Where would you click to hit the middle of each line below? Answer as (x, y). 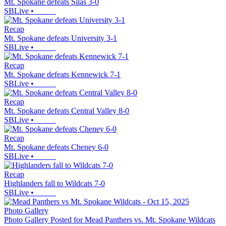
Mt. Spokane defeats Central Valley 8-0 (67, 110)
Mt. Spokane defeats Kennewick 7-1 (62, 74)
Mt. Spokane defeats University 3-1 (61, 38)
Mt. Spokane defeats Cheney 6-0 (56, 147)
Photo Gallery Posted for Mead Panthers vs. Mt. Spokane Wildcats (110, 219)
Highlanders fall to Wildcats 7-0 (54, 183)
